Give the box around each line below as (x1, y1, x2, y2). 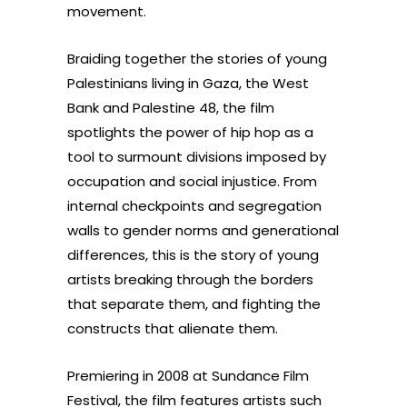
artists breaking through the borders (67, 270, 313, 289)
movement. (67, 2, 150, 21)
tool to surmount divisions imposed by (67, 147, 326, 166)
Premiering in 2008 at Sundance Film (67, 366, 309, 385)
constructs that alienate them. (67, 319, 278, 338)
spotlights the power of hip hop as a (67, 123, 313, 142)
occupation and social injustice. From (67, 172, 317, 191)
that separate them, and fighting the (67, 294, 321, 313)
